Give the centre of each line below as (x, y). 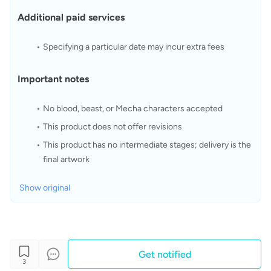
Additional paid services (71, 17)
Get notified (165, 254)
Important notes (53, 79)
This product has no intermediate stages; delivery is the (147, 145)
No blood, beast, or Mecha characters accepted (132, 109)
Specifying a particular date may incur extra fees (133, 47)
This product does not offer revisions (112, 127)
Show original (45, 188)
